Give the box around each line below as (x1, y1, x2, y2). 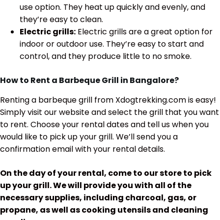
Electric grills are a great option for (76, 26, 213, 37)
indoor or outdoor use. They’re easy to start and (20, 38, 204, 50)
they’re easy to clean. (20, 13, 103, 25)
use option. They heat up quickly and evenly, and (20, 1, 205, 13)
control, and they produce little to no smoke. (20, 50, 192, 62)
